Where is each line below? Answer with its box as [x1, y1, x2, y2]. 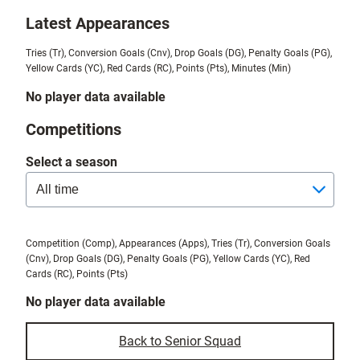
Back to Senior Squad [119, 333, 241, 350]
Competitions [26, 120, 121, 140]
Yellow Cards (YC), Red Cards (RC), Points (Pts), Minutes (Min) [26, 63, 291, 75]
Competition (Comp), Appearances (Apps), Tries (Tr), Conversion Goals [26, 237, 330, 249]
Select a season [26, 153, 117, 170]
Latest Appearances [26, 13, 170, 33]
